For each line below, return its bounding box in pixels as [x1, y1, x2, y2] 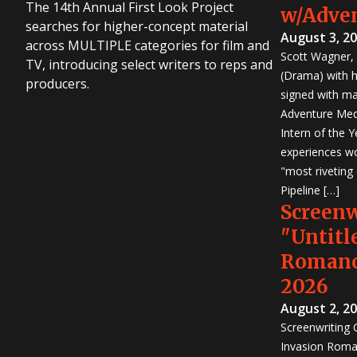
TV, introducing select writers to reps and [25, 55, 273, 73]
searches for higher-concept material [25, 17, 248, 35]
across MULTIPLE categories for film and [25, 36, 269, 54]
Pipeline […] [280, 182, 339, 198]
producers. [25, 74, 89, 92]
